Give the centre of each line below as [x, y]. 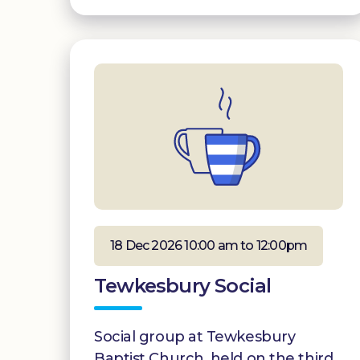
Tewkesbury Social [183, 285]
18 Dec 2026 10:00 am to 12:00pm [209, 245]
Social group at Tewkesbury [195, 336]
